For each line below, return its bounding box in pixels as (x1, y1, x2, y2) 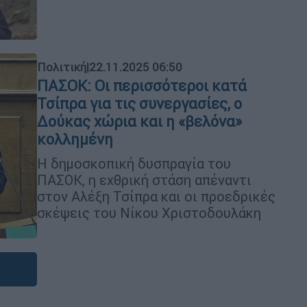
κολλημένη (37, 130, 113, 149)
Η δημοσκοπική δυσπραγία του (37, 154, 231, 172)
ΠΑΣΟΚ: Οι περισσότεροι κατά (37, 76, 247, 95)
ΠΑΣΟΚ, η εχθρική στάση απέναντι (37, 171, 251, 188)
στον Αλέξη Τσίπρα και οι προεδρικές (37, 187, 275, 205)
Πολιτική (37, 59, 86, 75)
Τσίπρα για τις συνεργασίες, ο (37, 94, 242, 113)
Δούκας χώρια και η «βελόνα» (37, 112, 242, 131)
